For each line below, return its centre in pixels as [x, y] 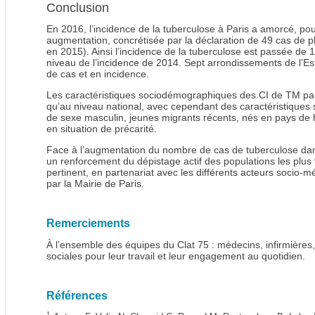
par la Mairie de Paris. [95, 184]
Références [77, 296]
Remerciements [88, 224]
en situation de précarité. [102, 129]
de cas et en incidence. [98, 74]
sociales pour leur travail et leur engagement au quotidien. [176, 256]
